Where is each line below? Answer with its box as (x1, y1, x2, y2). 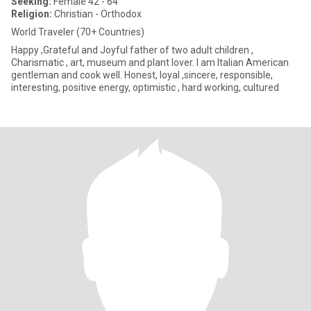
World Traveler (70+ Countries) (11, 26, 144, 37)
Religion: (11, 8, 52, 19)
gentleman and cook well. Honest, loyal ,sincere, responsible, (11, 69, 273, 81)
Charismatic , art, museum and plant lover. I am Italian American (11, 57, 289, 68)
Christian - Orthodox (52, 8, 142, 19)
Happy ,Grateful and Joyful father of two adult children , (11, 44, 253, 56)
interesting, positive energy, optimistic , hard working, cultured (11, 82, 279, 93)
